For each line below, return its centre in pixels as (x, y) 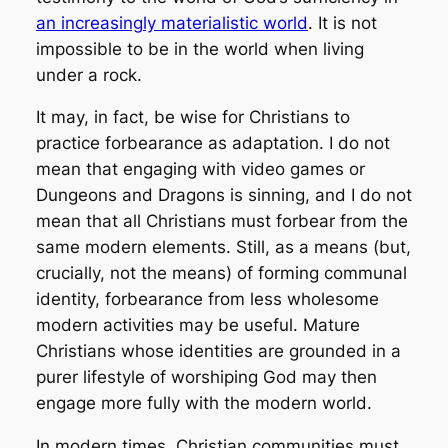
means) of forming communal (289, 273)
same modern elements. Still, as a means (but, (223, 247)
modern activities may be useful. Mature (197, 325)
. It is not (342, 22)
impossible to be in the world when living (199, 48)
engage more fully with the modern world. (203, 403)
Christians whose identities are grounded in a (218, 351)
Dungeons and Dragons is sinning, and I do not (223, 195)
